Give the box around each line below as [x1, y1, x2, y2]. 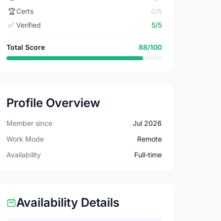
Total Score [6, 43, 45, 51]
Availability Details [16, 195, 120, 210]
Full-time [134, 150, 162, 159]
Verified [16, 21, 41, 29]
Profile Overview [6, 96, 101, 110]
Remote [137, 135, 162, 143]
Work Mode [6, 135, 44, 143]
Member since [6, 119, 53, 127]
